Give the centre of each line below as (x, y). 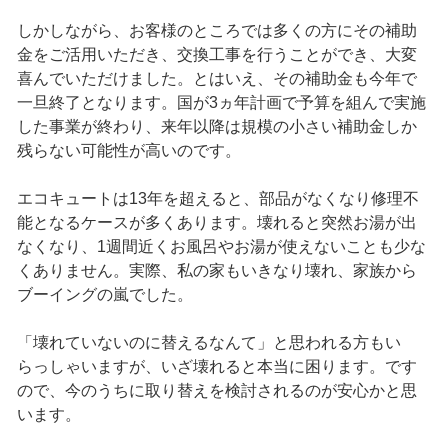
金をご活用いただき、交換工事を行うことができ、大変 (216, 55)
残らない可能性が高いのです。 (128, 151)
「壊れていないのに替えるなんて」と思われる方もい (208, 343)
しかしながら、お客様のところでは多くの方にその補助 (216, 31)
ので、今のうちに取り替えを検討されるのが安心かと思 (216, 391)
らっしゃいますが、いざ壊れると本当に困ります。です (216, 367)
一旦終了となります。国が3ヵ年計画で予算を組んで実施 (221, 103)
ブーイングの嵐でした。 (104, 295)
